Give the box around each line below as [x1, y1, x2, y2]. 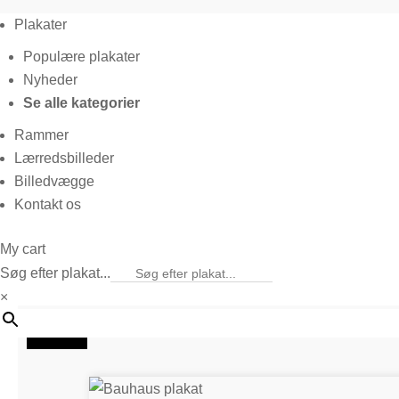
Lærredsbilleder [14, 151, 114, 166]
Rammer [14, 127, 69, 142]
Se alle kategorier [23, 95, 140, 110]
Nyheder [23, 72, 77, 87]
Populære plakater [23, 49, 140, 64]
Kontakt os [14, 197, 81, 212]
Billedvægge [14, 174, 94, 189]
